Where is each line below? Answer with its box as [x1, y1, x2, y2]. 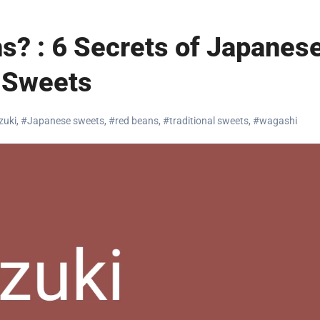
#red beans [109, 114, 159, 126]
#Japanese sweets [21, 114, 104, 126]
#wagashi [253, 114, 297, 126]
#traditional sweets [163, 114, 249, 126]
